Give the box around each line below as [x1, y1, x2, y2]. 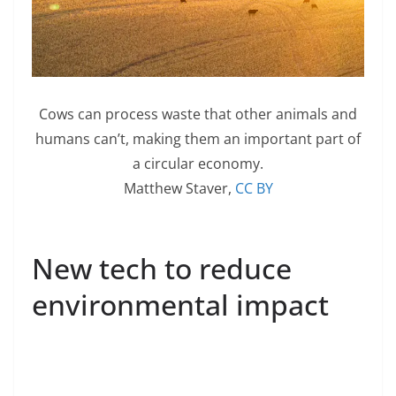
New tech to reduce [32, 248, 292, 287]
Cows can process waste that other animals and [39, 103, 357, 124]
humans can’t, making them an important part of [35, 128, 361, 148]
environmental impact [32, 285, 329, 324]
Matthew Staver [123, 178, 228, 198]
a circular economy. [133, 153, 263, 173]
